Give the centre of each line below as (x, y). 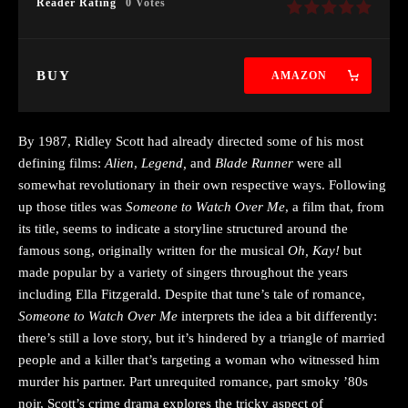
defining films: (61, 163)
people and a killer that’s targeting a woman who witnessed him (199, 359)
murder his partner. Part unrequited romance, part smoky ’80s (193, 381)
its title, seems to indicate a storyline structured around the (183, 228)
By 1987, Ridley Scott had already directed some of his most (191, 141)
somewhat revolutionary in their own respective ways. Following (202, 184)
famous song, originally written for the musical (153, 250)
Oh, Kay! (316, 250)
